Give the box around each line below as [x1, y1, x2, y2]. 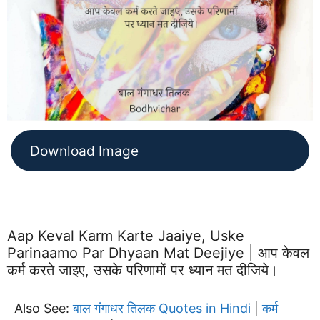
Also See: [14, 300, 73, 316]
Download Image [30, 141, 139, 159]
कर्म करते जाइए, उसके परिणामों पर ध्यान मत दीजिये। [7, 261, 278, 279]
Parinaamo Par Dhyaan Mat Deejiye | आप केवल [7, 244, 309, 261]
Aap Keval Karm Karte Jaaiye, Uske [7, 226, 244, 244]
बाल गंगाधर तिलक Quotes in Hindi [73, 300, 251, 316]
